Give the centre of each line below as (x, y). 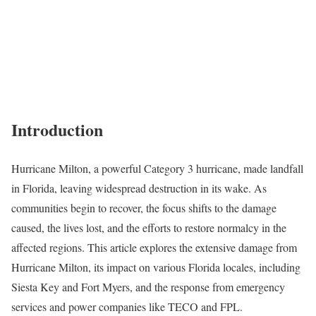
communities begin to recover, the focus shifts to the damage (144, 207)
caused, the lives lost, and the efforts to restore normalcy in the (149, 227)
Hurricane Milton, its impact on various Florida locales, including (156, 267)
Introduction (57, 129)
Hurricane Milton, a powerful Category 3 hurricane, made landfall (157, 168)
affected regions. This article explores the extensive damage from (154, 247)
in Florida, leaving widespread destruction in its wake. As (139, 188)
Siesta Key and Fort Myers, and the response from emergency (148, 286)
